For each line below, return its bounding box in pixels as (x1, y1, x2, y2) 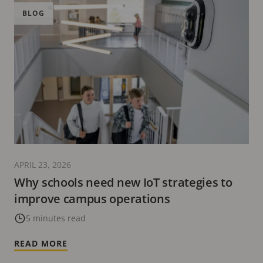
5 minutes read (26, 213, 86, 224)
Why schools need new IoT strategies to (14, 174, 232, 191)
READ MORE (14, 238, 68, 249)
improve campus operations (14, 191, 170, 207)
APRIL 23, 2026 (14, 159, 71, 171)
